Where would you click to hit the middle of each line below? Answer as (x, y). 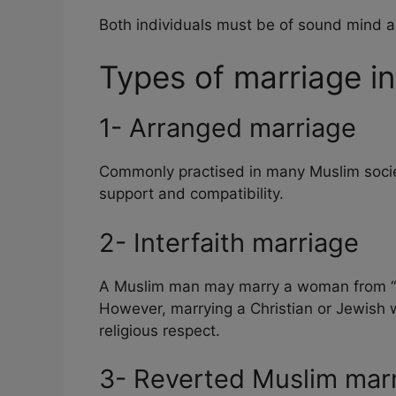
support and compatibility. (191, 194)
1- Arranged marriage (228, 128)
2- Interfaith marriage (229, 242)
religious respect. (160, 330)
